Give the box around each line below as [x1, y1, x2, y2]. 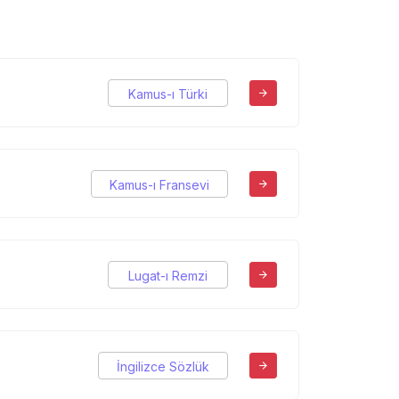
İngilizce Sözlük [117, 358, 209, 374]
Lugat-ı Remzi [128, 267, 208, 283]
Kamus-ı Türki [128, 85, 208, 102]
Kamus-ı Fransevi [110, 176, 209, 192]
